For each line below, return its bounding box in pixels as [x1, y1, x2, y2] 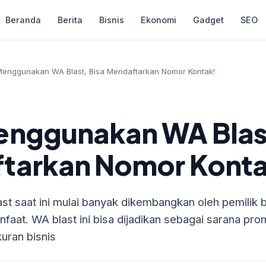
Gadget [193, 15, 224, 25]
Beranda [5, 15, 42, 25]
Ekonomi [141, 15, 177, 25]
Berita [58, 15, 83, 25]
